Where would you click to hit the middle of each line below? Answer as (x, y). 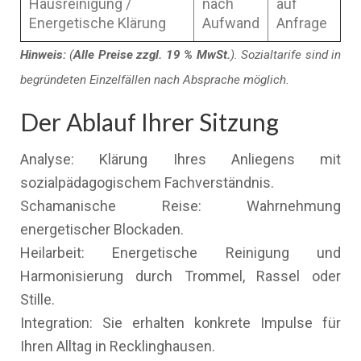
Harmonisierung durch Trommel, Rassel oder (180, 276)
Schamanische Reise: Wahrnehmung (180, 206)
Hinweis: (43, 55)
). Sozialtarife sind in (286, 55)
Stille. (37, 299)
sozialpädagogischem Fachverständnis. (147, 183)
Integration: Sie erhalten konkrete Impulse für (180, 323)
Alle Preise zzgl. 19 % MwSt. (152, 55)
